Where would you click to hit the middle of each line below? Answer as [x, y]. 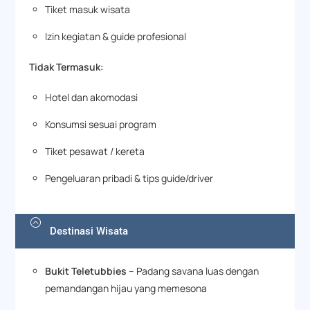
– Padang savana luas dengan [192, 271]
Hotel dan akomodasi [91, 97]
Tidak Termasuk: [67, 67]
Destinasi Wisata [89, 231]
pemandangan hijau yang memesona [126, 289]
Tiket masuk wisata [87, 9]
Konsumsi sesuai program [100, 124]
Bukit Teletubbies [85, 271]
